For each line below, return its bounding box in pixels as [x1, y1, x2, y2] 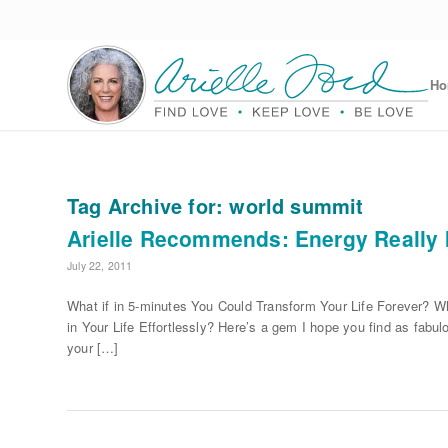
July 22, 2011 [67, 258, 133, 273]
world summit [229, 191, 364, 220]
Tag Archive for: [67, 191, 230, 220]
